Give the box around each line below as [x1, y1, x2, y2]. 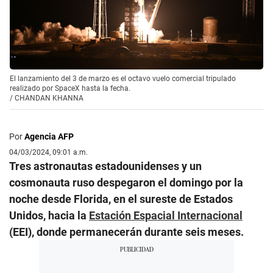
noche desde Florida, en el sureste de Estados [9, 192, 233, 205]
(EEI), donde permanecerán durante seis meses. [9, 225, 244, 238]
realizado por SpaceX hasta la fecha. [10, 83, 130, 93]
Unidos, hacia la [9, 208, 89, 222]
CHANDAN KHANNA [15, 93, 83, 102]
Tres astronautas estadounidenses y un [9, 159, 202, 172]
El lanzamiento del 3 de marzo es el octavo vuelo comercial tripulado [10, 74, 236, 83]
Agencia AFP [24, 131, 74, 141]
